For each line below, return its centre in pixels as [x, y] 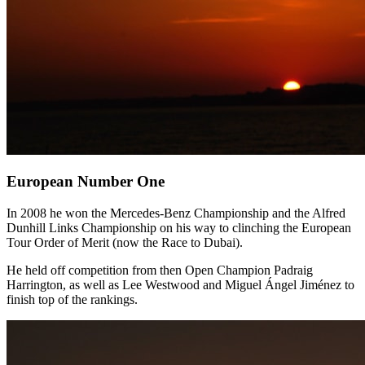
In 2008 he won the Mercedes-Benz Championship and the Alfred [176, 213]
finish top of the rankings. [72, 300]
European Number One [86, 182]
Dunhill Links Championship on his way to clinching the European [179, 228]
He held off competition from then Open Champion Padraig [160, 270]
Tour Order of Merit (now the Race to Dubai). [125, 243]
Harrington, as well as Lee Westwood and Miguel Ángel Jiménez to [180, 285]
